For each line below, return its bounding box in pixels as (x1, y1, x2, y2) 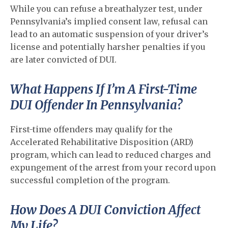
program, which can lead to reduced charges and (10, 150, 211, 160)
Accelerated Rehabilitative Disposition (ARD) (10, 137, 193, 147)
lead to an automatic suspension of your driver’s (10, 29, 209, 39)
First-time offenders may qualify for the (10, 124, 173, 134)
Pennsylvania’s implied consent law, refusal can (10, 16, 208, 26)
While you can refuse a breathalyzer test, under (10, 4, 203, 14)
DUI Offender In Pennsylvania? (10, 97, 182, 113)
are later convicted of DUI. (10, 54, 117, 65)
